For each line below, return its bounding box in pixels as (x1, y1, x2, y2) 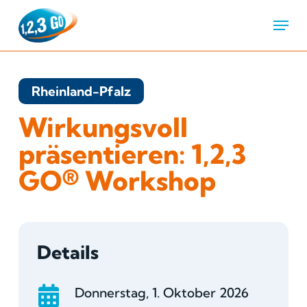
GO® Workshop (19, 164, 217, 197)
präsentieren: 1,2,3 (19, 138, 247, 171)
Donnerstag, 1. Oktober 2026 (74, 284, 249, 302)
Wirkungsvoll (19, 111, 188, 144)
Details (36, 240, 99, 264)
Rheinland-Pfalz (32, 82, 132, 99)
